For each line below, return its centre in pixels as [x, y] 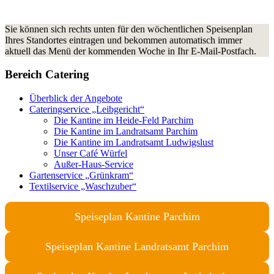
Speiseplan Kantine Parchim [137, 217]
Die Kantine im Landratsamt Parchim [126, 131]
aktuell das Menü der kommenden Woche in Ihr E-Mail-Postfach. [131, 51]
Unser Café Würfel [91, 154]
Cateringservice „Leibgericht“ [87, 109]
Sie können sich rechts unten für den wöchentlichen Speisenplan [129, 29]
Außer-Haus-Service [94, 165]
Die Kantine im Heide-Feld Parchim [124, 120]
